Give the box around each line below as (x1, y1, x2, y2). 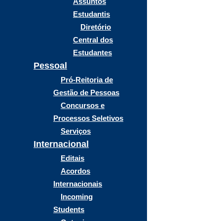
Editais (61, 154, 84, 162)
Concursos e (61, 101, 105, 110)
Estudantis (73, 10, 110, 18)
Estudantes (73, 48, 112, 57)
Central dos (73, 36, 113, 44)
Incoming (61, 192, 93, 201)
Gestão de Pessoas (53, 88, 119, 97)
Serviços (61, 127, 91, 135)
